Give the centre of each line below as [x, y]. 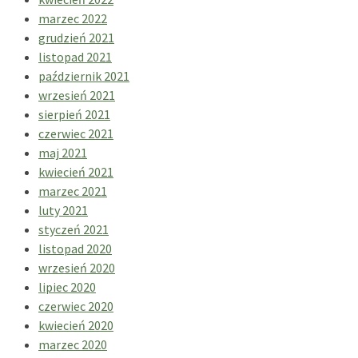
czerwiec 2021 [76, 133]
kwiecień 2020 [76, 325]
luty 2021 [63, 210]
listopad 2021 [75, 56]
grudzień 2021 [76, 37]
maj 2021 [63, 152]
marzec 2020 [73, 344]
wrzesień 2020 [77, 267]
